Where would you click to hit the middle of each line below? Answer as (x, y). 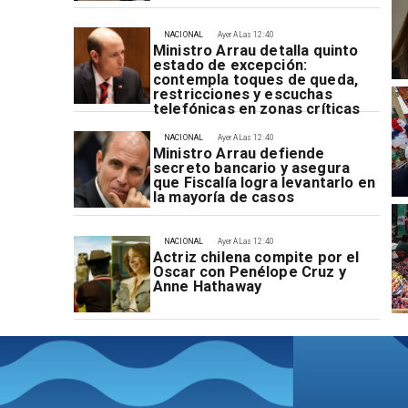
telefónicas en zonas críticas (256, 108)
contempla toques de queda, (255, 79)
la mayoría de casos (223, 198)
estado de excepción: (230, 65)
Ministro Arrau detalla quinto (255, 50)
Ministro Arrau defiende (239, 154)
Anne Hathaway (207, 287)
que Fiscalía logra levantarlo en (264, 183)
